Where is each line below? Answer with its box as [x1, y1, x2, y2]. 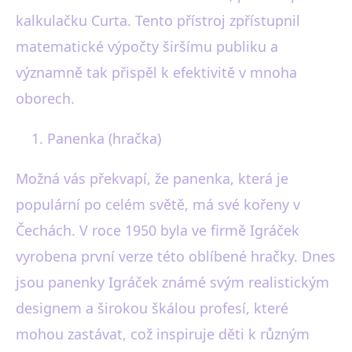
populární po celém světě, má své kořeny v [16, 195, 300, 214]
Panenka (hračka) [47, 129, 161, 148]
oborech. [16, 89, 75, 108]
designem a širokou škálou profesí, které [16, 299, 288, 317]
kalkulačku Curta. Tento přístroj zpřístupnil [16, 11, 300, 30]
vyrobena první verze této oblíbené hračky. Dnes [16, 247, 335, 266]
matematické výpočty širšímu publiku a [16, 37, 278, 56]
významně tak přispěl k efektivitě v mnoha [16, 63, 297, 82]
